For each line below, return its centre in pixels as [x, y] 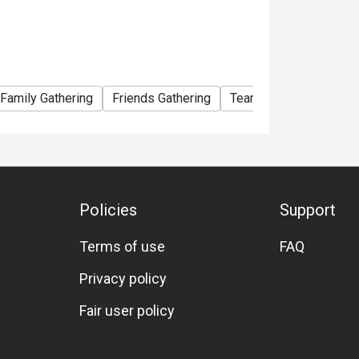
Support [307, 210]
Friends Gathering [161, 98]
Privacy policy [123, 278]
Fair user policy [127, 311]
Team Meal [261, 98]
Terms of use [123, 246]
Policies [109, 210]
